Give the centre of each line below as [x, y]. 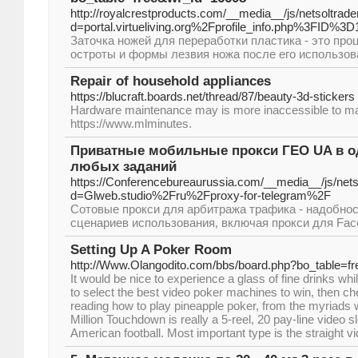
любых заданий [123, 167]
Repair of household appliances [171, 81]
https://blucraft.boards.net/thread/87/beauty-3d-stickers [213, 96]
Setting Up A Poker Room [151, 250]
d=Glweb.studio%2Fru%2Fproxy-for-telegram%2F [201, 195]
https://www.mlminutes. [131, 123]
